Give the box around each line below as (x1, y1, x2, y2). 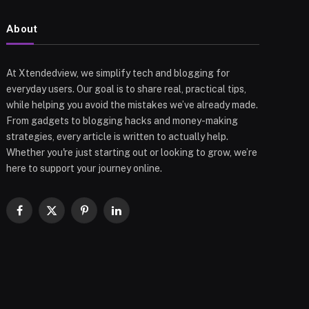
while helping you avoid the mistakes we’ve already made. (6, 99, 259, 111)
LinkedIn (115, 210, 154, 222)
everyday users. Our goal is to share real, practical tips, (6, 83, 247, 95)
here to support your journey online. (6, 163, 163, 175)
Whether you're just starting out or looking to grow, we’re (6, 147, 258, 159)
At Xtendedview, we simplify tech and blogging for (6, 68, 230, 79)
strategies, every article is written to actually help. (6, 131, 229, 143)
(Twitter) (50, 225, 89, 237)
